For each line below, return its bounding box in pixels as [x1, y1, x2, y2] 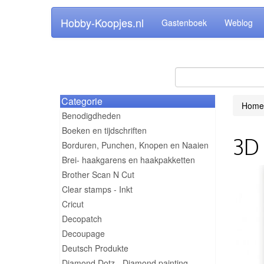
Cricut [62, 198, 84, 210]
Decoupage [62, 227, 105, 239]
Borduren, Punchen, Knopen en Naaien [62, 139, 209, 151]
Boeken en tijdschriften [62, 124, 147, 136]
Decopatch [62, 213, 102, 225]
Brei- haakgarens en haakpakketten [62, 154, 195, 166]
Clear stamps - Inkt [62, 183, 133, 195]
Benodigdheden [62, 110, 121, 121]
